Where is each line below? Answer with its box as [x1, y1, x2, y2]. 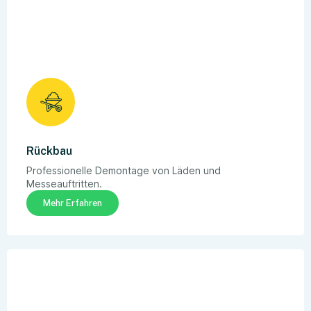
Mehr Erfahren [43, 197, 102, 208]
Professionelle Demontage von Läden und [26, 164, 221, 176]
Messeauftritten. [26, 177, 102, 190]
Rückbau [26, 144, 72, 158]
